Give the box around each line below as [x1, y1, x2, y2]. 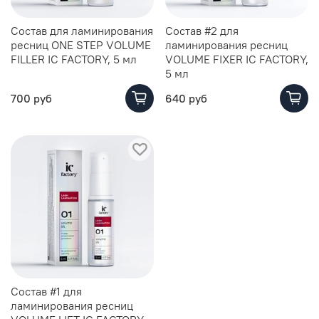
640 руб [165, 90, 207, 105]
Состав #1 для [11, 283, 82, 298]
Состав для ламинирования [11, 23, 153, 38]
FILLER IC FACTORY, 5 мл [11, 51, 137, 66]
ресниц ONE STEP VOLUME [11, 37, 151, 52]
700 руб [11, 90, 52, 105]
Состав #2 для [165, 23, 239, 38]
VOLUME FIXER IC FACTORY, [165, 51, 308, 66]
